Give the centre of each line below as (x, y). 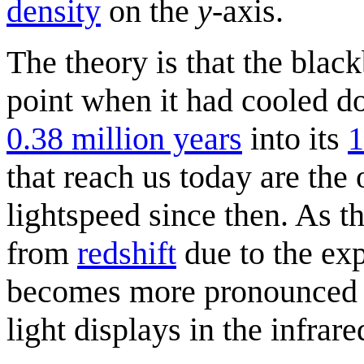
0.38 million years (124, 138)
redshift (127, 253)
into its (295, 138)
